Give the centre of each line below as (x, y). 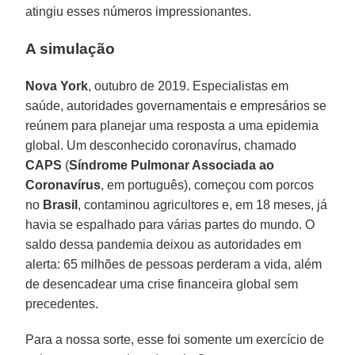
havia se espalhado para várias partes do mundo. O (170, 224)
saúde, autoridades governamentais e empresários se (176, 105)
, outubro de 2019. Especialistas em (189, 86)
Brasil (61, 204)
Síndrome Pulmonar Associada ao (172, 165)
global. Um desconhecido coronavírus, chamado (161, 145)
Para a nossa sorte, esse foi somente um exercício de (175, 339)
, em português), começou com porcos (208, 185)
